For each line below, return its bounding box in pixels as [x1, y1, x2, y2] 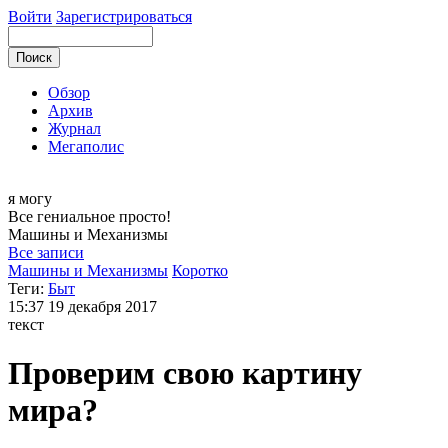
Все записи [8, 244, 84, 261]
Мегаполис [48, 138, 124, 155]
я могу [8, 190, 56, 207]
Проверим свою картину [8, 355, 362, 392]
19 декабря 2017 [48, 298, 157, 315]
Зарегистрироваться [56, 8, 192, 25]
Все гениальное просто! [8, 208, 171, 225]
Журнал [48, 120, 101, 137]
